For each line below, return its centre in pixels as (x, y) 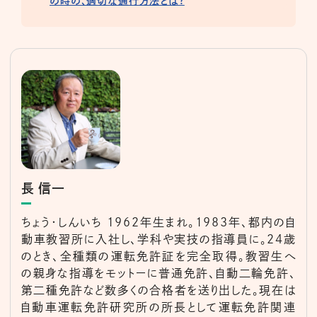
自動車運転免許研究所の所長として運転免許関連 (158, 307)
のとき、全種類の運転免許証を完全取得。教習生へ (158, 256)
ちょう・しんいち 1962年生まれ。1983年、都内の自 (158, 222)
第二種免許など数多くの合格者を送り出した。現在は (158, 290)
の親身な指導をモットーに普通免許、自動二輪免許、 (158, 273)
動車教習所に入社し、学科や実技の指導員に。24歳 (158, 239)
